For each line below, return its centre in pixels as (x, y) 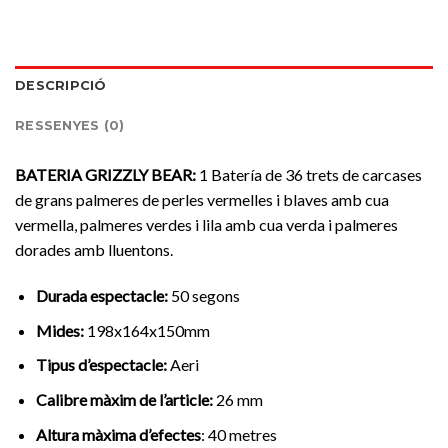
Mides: (59, 330)
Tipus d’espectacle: (102, 365)
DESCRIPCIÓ (61, 86)
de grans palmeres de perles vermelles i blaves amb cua (202, 200)
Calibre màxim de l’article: (124, 399)
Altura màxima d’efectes (118, 434)
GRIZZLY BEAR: (139, 175)
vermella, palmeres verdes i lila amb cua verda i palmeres (206, 225)
